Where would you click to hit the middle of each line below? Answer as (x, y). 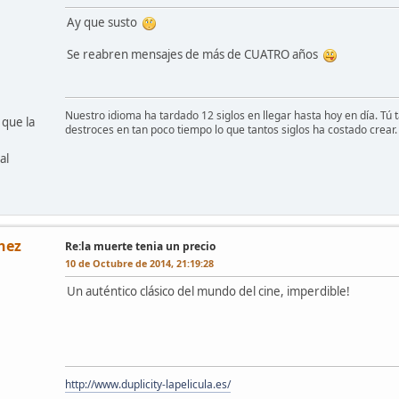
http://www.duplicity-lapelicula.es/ (148, 384)
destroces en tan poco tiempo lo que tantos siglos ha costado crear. (231, 129)
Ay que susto (105, 22)
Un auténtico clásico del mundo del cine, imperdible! (208, 291)
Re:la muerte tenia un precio (140, 246)
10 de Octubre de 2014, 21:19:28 (139, 263)
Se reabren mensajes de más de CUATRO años (195, 54)
